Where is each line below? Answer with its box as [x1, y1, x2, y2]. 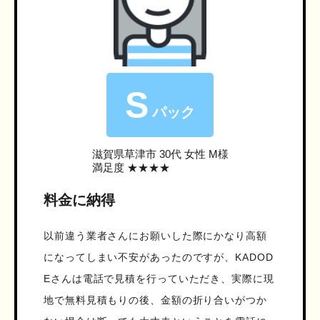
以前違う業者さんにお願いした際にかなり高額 [44, 230, 267, 242]
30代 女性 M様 [156, 148, 229, 161]
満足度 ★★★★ [91, 161, 170, 174]
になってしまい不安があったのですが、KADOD [44, 251, 274, 264]
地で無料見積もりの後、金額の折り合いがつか [44, 294, 267, 306]
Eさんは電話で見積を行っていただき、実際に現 [44, 273, 274, 285]
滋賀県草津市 [91, 148, 156, 161]
